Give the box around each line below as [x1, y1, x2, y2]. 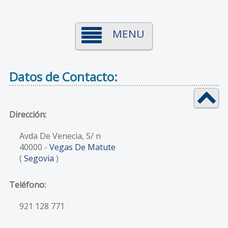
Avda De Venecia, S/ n [19, 130, 101, 141]
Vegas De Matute [49, 141, 116, 153]
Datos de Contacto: [9, 68, 118, 85]
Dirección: [9, 108, 46, 120]
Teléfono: [9, 179, 46, 190]
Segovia [23, 152, 54, 164]
